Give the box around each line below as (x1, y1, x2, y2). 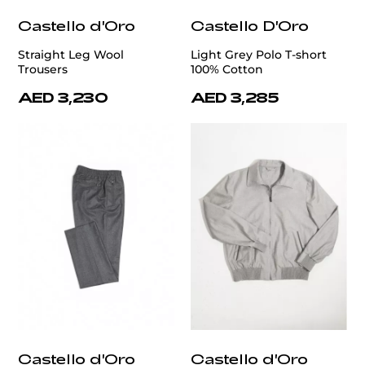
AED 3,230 (18, 88, 108, 105)
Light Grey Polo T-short (191, 46, 327, 62)
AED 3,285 (191, 88, 279, 105)
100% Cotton (191, 61, 263, 77)
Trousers (18, 61, 68, 77)
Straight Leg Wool (18, 46, 124, 62)
